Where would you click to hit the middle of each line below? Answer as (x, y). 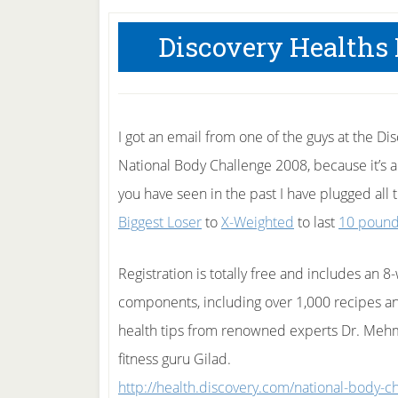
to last (316, 222)
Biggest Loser (160, 222)
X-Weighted (258, 222)
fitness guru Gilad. (175, 359)
